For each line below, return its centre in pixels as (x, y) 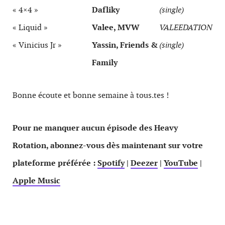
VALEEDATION (186, 27)
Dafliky (106, 10)
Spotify (111, 163)
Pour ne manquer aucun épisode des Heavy (95, 128)
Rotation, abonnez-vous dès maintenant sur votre (108, 145)
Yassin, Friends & (125, 45)
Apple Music (36, 181)
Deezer (144, 163)
